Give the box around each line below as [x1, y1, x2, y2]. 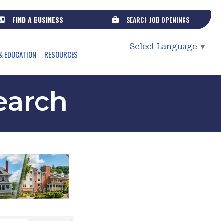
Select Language [129, 42, 197, 52]
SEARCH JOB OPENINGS [126, 14, 190, 25]
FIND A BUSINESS [12, 14, 64, 25]
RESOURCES [44, 49, 78, 60]
